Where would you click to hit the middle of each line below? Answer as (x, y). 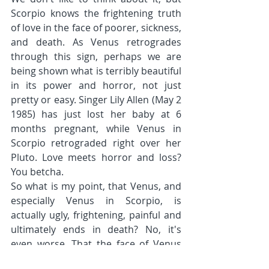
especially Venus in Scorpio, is (96, 201)
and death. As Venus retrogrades (96, 42)
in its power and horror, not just (96, 85)
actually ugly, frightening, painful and (96, 215)
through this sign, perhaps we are (96, 56)
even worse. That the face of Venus (96, 244)
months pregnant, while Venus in (96, 128)
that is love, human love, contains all (96, 258)
